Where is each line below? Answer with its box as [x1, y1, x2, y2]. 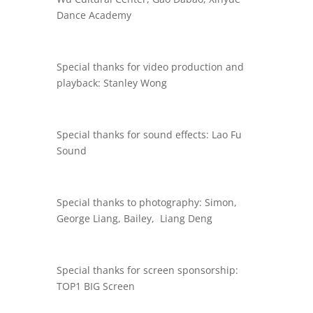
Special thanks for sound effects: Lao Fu [56, 128, 242, 141]
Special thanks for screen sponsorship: [56, 263, 238, 277]
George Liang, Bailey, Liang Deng [56, 212, 212, 225]
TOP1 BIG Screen [56, 279, 135, 293]
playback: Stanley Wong [56, 76, 167, 89]
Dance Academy [56, 8, 131, 22]
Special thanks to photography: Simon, [56, 196, 237, 209]
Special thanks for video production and [56, 60, 244, 73]
